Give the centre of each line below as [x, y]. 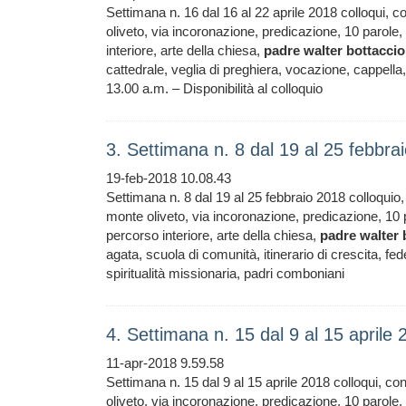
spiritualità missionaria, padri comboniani [225, 273]
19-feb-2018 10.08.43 [169, 178]
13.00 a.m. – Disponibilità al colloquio [214, 88]
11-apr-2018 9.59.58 [165, 363]
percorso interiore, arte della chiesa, [213, 235]
